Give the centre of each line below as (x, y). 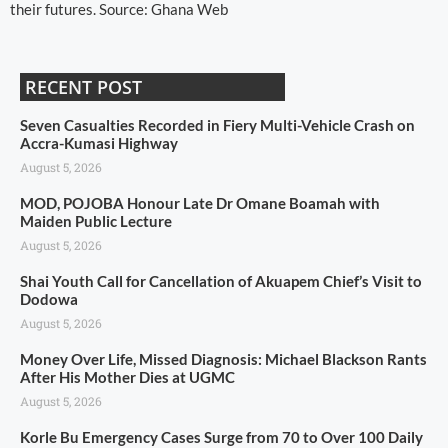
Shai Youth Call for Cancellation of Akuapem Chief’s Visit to (221, 280)
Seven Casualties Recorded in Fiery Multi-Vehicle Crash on (217, 124)
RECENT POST (83, 86)
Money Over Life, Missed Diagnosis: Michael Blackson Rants (223, 358)
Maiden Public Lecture (96, 220)
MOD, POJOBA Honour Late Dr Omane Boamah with (200, 202)
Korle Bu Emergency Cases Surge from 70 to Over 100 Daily (221, 436)
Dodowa (49, 298)
